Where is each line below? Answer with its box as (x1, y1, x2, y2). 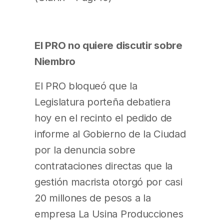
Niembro (34, 55, 75, 68)
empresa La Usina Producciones (34, 207, 183, 220)
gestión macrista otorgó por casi (34, 175, 182, 188)
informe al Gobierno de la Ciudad (34, 127, 186, 140)
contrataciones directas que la (34, 159, 172, 172)
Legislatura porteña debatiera (34, 95, 170, 108)
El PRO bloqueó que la (34, 79, 137, 92)
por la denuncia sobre (34, 143, 135, 156)
